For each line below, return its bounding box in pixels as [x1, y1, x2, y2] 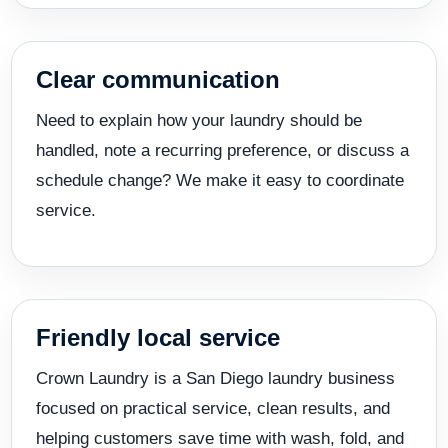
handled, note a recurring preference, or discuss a [36, 140, 409, 160]
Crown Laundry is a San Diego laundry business [36, 368, 395, 388]
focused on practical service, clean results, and [36, 398, 390, 418]
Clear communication [36, 65, 280, 93]
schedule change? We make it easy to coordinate [36, 170, 404, 190]
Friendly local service [36, 323, 280, 351]
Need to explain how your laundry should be [36, 110, 362, 130]
